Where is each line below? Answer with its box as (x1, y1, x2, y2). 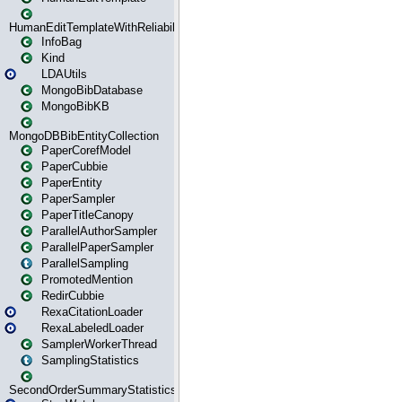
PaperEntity (41, 176, 102, 189)
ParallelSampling (41, 257, 128, 270)
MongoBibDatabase (41, 83, 143, 97)
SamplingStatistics (41, 354, 139, 367)
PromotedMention (41, 273, 133, 286)
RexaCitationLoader (41, 305, 143, 319)
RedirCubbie (41, 289, 104, 302)
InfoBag (41, 35, 82, 48)
